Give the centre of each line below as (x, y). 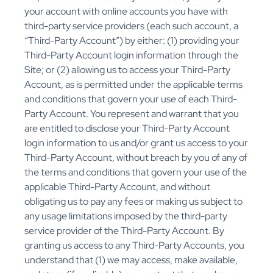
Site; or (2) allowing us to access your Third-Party (127, 70)
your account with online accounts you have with (126, 12)
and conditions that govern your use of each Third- (131, 99)
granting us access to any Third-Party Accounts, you (134, 246)
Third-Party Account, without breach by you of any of (136, 158)
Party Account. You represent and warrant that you (132, 114)
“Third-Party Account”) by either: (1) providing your (132, 41)
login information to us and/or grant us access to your (136, 143)
